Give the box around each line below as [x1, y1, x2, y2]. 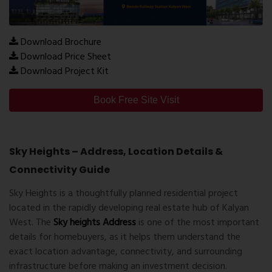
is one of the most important [136, 215, 259, 231]
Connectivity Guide [9, 163, 110, 177]
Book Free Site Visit [93, 95, 179, 106]
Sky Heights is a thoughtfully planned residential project [9, 186, 238, 202]
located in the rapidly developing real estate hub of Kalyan [9, 200, 249, 217]
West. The [9, 215, 53, 231]
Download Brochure [21, 35, 101, 51]
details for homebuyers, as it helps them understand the [9, 229, 240, 246]
